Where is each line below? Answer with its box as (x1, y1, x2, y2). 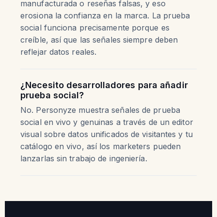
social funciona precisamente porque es (20, 23, 170, 32)
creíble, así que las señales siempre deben (20, 35, 178, 45)
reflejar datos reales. (20, 47, 97, 57)
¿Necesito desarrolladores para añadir (20, 80, 188, 90)
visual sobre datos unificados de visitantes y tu (20, 129, 193, 139)
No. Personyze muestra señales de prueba (20, 105, 180, 115)
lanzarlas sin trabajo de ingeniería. (20, 154, 147, 163)
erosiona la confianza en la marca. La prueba (20, 11, 190, 20)
